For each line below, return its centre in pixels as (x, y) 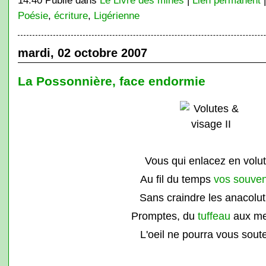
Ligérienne (116, 15)
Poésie (33, 15)
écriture (71, 15)
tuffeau (214, 216)
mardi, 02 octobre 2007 (82, 53)
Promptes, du (164, 216)
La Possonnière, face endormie (111, 81)
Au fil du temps (177, 179)
